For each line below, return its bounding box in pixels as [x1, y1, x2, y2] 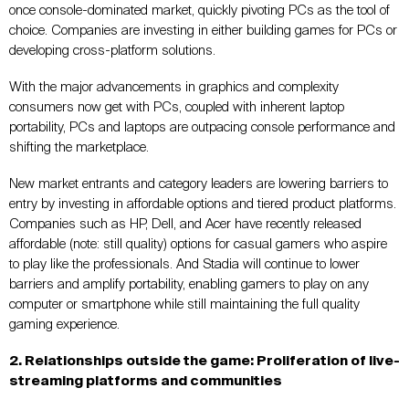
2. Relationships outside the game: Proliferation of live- [9, 353, 400, 368]
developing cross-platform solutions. [9, 43, 215, 58]
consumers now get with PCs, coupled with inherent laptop [9, 100, 344, 114]
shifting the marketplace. [9, 140, 149, 154]
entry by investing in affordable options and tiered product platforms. [9, 196, 396, 211]
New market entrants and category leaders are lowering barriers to [9, 176, 388, 191]
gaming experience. [9, 317, 120, 331]
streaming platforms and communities [9, 373, 282, 388]
